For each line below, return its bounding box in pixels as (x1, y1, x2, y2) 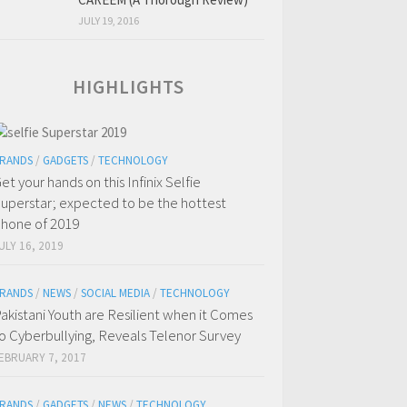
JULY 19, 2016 (78, 14, 139, 28)
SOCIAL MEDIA (81, 285, 150, 302)
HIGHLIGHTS (73, 74, 184, 100)
